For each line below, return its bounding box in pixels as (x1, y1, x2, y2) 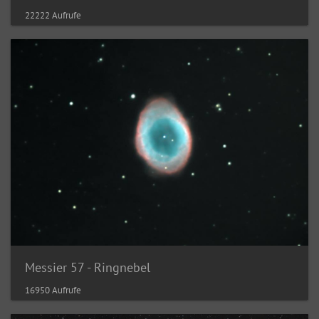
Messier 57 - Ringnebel (25, 258, 150, 276)
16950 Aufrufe (25, 283, 81, 296)
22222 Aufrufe (25, 9, 81, 22)
